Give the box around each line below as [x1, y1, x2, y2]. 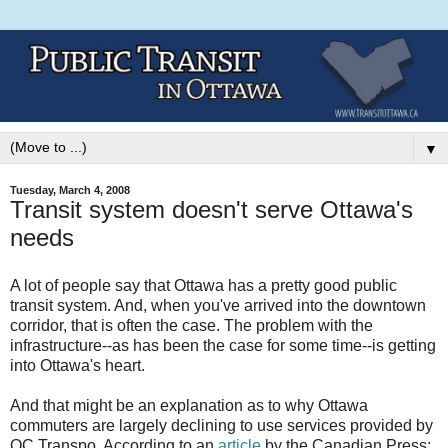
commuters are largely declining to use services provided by [10, 417, 433, 435]
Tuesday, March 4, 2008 [10, 184, 130, 197]
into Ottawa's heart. [10, 357, 145, 375]
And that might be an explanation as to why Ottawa [10, 397, 368, 415]
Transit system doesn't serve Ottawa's [10, 196, 413, 224]
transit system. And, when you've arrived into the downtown [10, 297, 426, 315]
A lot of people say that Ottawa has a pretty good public [10, 277, 397, 295]
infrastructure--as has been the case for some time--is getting [10, 337, 436, 355]
